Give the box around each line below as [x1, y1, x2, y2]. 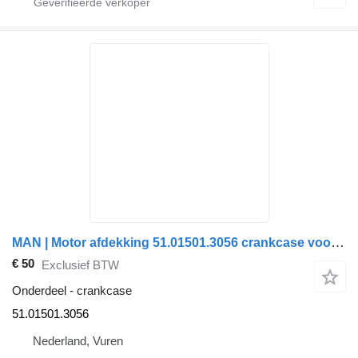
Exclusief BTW [42, 257, 119, 272]
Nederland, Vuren [33, 334, 123, 348]
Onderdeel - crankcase [12, 284, 132, 297]
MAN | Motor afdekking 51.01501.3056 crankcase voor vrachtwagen [331, 234, 344, 250]
